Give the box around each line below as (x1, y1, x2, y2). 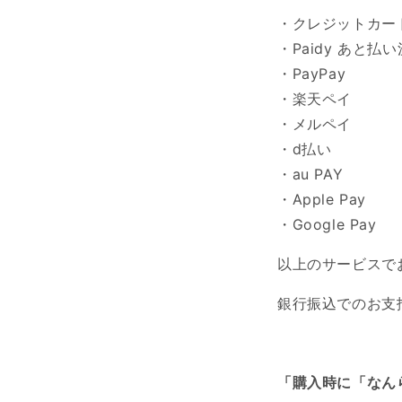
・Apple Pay (277, 190, 366, 209)
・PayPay (277, 65, 346, 83)
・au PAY (277, 165, 344, 184)
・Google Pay (277, 215, 377, 234)
